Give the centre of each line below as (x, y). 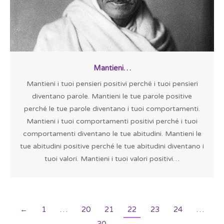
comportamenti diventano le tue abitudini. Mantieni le (112, 133)
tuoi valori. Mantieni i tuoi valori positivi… (112, 158)
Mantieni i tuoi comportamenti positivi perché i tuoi (112, 121)
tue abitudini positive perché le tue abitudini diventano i (112, 146)
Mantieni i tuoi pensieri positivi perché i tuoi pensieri (112, 83)
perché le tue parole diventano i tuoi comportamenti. (112, 108)
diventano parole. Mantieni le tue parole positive (112, 96)
